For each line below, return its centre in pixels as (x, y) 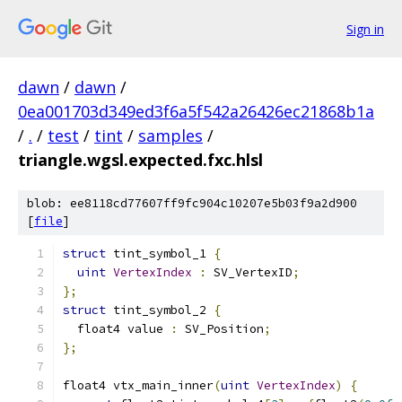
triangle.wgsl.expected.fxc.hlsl (140, 160)
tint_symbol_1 (160, 253)
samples (170, 135)
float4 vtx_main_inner (138, 385)
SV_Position (221, 329)
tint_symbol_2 (160, 310)
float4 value (117, 329)
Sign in (365, 29)
